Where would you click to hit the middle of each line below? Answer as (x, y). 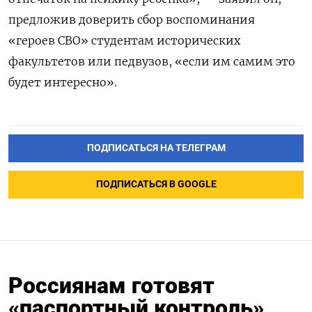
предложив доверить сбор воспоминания (132, 20)
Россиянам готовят (111, 285)
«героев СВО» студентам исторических (124, 41)
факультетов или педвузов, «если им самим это (152, 62)
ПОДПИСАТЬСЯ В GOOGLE (156, 185)
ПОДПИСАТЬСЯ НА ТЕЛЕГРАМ (156, 148)
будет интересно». (63, 83)
